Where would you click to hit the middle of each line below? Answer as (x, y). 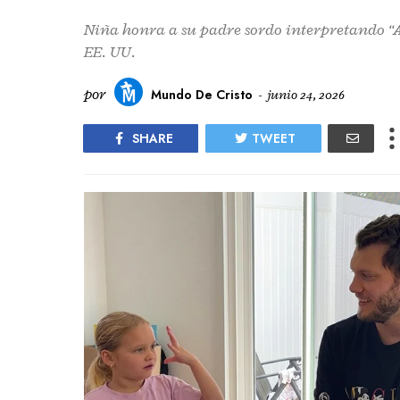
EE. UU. (110, 52)
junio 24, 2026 (306, 95)
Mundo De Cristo (202, 94)
